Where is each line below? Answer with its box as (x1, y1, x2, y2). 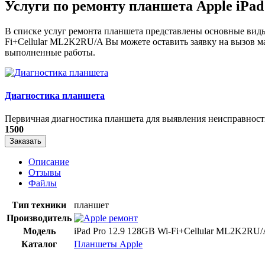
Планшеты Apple (74, 239, 143, 250)
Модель (22, 226, 56, 237)
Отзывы (28, 167, 61, 178)
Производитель (7, 213, 72, 224)
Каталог (21, 239, 57, 250)
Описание (28, 157, 69, 167)
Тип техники (12, 200, 66, 211)
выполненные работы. (5, 47, 95, 57)
